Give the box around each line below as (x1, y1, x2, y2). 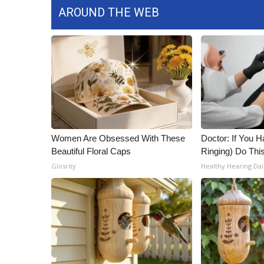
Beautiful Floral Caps (51, 146, 131, 156)
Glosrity (51, 161, 76, 170)
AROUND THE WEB (58, 5, 159, 19)
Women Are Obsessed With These (51, 133, 185, 143)
